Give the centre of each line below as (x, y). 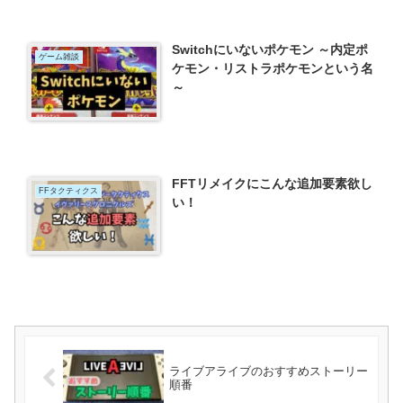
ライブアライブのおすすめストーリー (268, 372)
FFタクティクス (68, 190)
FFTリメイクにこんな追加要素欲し (273, 183)
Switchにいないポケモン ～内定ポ (270, 50)
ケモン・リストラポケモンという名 (273, 69)
